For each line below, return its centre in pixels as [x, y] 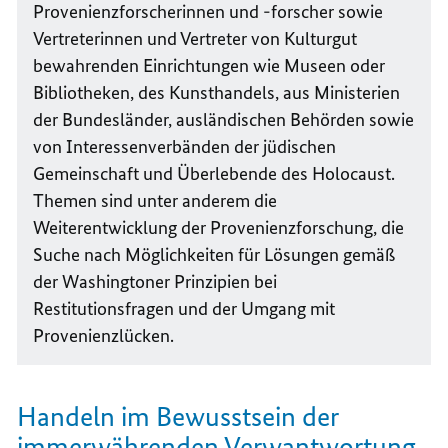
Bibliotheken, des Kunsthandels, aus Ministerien [217, 93]
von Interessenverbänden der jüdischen [185, 147]
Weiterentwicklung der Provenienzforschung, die [219, 228]
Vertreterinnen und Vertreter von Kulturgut [195, 39]
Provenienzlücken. [104, 336]
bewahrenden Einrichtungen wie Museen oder [209, 66]
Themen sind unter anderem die [155, 201]
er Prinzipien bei [216, 282]
